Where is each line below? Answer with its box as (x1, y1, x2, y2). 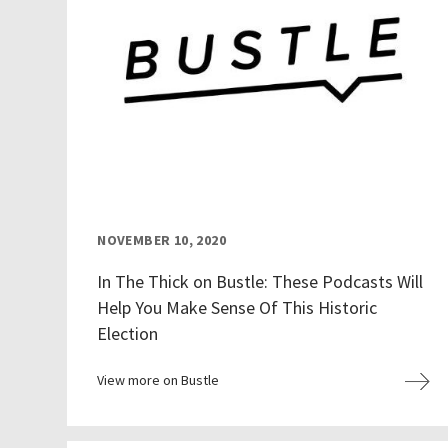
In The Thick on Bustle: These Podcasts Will (97, 270, 424, 294)
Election (97, 322, 159, 346)
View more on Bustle (97, 371, 220, 390)
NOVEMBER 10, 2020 (97, 231, 227, 250)
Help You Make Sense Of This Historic (97, 296, 378, 320)
